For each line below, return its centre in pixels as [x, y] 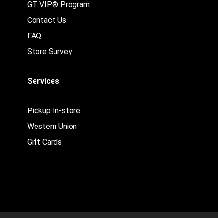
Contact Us [47, 20]
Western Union [52, 126]
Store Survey [50, 51]
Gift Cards [45, 142]
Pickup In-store [54, 111]
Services [44, 81]
